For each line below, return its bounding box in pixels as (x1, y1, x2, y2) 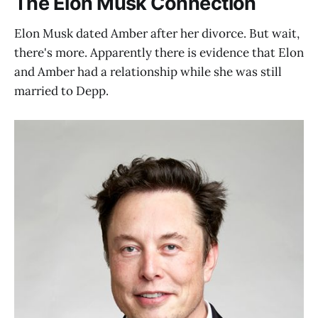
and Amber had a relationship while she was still (14, 64, 282, 80)
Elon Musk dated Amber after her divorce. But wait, (14, 26, 300, 42)
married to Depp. (14, 83, 109, 99)
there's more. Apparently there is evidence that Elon (14, 45, 304, 61)
